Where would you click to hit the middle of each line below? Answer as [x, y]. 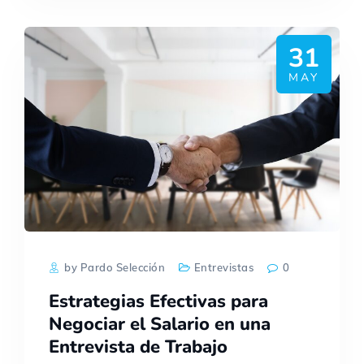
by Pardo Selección [113, 268]
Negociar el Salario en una [160, 325]
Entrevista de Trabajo [138, 347]
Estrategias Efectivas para [158, 302]
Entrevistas [224, 268]
